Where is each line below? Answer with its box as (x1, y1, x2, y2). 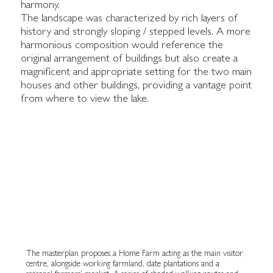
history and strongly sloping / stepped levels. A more (21, 27, 251, 38)
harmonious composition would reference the (21, 40, 224, 52)
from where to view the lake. (21, 94, 149, 105)
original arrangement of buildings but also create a (21, 54, 238, 65)
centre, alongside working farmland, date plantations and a (26, 260, 219, 269)
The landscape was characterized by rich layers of (21, 13, 238, 25)
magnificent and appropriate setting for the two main (21, 67, 252, 79)
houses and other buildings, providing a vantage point (21, 80, 252, 92)
